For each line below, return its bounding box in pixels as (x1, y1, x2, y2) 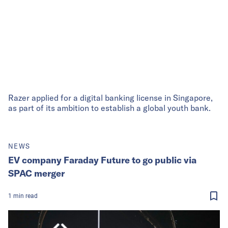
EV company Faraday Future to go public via (8, 154, 196, 166)
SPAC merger (8, 167, 65, 179)
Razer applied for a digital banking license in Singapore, (8, 92, 213, 103)
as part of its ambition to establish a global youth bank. (8, 102, 211, 113)
